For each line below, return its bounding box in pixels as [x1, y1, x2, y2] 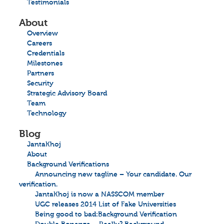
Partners [27, 69, 54, 77]
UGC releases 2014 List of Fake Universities [35, 200, 176, 208]
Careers [27, 39, 52, 47]
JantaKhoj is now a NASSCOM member [35, 190, 164, 198]
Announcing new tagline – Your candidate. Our [35, 170, 191, 178]
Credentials [27, 49, 64, 57]
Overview [27, 29, 58, 37]
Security [27, 79, 53, 87]
